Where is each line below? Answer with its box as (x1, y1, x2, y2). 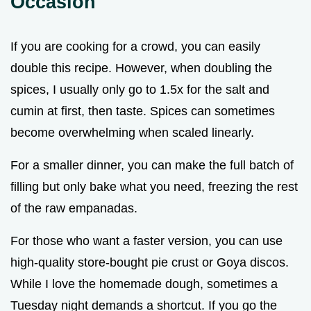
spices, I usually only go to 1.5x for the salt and (10, 82, 269, 96)
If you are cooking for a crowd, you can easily (10, 39, 260, 53)
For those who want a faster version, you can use (10, 233, 283, 248)
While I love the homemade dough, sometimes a (10, 276, 278, 291)
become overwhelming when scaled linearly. (10, 125, 254, 140)
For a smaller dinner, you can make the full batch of (10, 158, 294, 172)
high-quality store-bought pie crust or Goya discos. (10, 255, 289, 269)
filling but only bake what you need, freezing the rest (10, 179, 298, 194)
